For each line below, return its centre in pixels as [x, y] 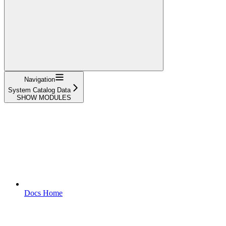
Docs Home [43, 193]
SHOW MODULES [44, 97]
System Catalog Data [39, 90]
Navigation [39, 79]
